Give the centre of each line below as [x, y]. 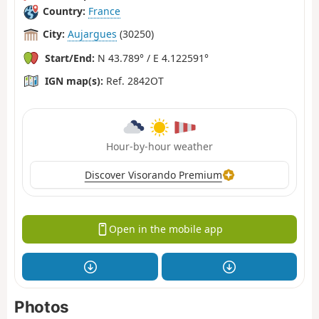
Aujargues [92, 34]
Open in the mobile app [166, 229]
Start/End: [70, 58]
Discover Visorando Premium [153, 174]
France [104, 11]
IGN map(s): [74, 80]
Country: [64, 11]
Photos [42, 307]
